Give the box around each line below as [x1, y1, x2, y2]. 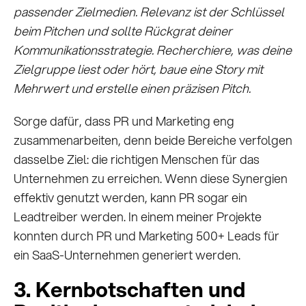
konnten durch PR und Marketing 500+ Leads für [14, 227, 279, 245]
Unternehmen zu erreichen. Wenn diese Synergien [14, 169, 288, 188]
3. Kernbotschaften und [14, 275, 245, 305]
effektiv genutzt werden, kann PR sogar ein [14, 189, 247, 207]
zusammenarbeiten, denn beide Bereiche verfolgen [14, 131, 292, 150]
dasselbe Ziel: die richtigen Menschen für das [14, 150, 260, 169]
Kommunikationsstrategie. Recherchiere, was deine [14, 41, 292, 59]
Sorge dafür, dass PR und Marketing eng [14, 112, 234, 130]
